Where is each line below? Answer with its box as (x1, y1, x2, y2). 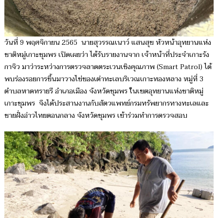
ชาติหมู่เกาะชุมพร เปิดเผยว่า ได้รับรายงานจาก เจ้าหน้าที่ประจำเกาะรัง (4, 49, 209, 60)
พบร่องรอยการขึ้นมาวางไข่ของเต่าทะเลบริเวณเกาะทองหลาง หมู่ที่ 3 (4, 73, 203, 85)
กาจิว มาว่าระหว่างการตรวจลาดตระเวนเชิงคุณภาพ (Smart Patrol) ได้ (4, 61, 212, 73)
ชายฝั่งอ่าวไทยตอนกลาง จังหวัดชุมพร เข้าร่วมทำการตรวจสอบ (4, 109, 187, 121)
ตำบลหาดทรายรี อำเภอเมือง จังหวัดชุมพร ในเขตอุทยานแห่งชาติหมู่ (4, 85, 203, 97)
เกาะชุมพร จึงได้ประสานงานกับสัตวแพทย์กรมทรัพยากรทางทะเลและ (4, 97, 209, 109)
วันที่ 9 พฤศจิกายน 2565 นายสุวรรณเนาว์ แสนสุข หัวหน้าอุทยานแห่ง (4, 36, 211, 48)
